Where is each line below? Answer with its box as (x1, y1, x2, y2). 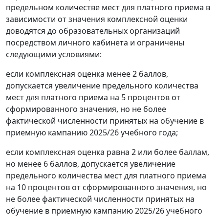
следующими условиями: (6, 49, 102, 60)
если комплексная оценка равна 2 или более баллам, (6, 147, 209, 158)
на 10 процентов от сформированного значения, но (6, 182, 207, 193)
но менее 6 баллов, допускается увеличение (6, 158, 175, 170)
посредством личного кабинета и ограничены (6, 37, 184, 48)
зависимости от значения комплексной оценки (6, 14, 188, 25)
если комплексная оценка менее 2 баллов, (6, 68, 168, 80)
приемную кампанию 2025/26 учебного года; (6, 127, 178, 138)
